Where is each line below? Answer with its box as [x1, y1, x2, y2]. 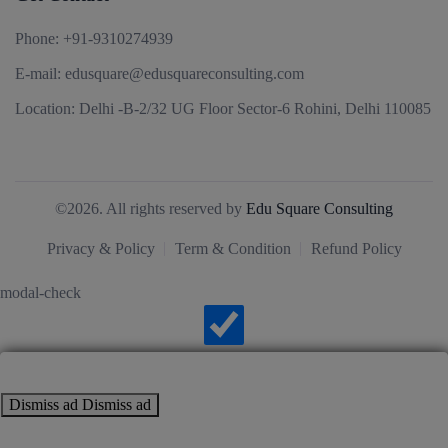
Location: [15, 100, 75, 118]
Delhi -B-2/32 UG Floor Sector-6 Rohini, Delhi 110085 [75, 100, 431, 118]
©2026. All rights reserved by [55, 200, 246, 218]
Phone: [15, 30, 59, 48]
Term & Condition [174, 240, 291, 258]
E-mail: [15, 65, 61, 83]
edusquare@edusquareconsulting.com [65, 65, 304, 83]
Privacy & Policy [46, 240, 155, 258]
